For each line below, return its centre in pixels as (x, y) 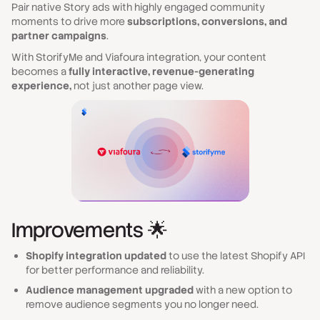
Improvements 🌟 (90, 230)
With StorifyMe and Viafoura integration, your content (139, 57)
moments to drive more (69, 21)
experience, (42, 86)
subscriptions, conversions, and (207, 21)
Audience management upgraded (110, 290)
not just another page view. (139, 86)
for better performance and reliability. (115, 270)
